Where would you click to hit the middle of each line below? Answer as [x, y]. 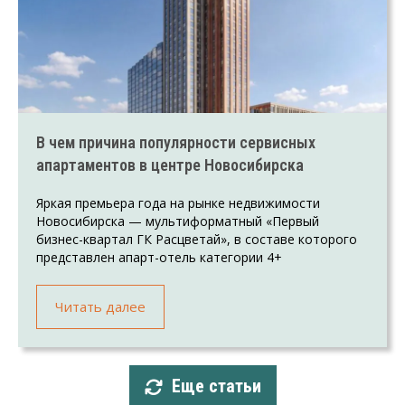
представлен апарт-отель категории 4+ [159, 257]
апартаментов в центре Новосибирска [170, 165]
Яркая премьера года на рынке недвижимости [178, 202]
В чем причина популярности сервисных [176, 142]
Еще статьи [216, 386]
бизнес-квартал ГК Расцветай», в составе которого [197, 239]
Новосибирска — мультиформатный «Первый [178, 221]
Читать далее [100, 306]
